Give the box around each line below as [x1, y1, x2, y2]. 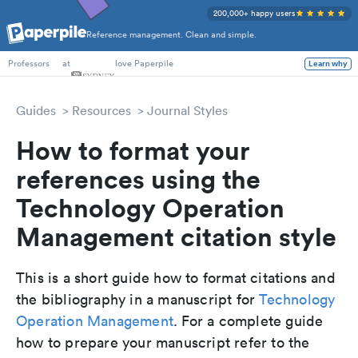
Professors [8, 57, 50, 70]
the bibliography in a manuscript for [16, 290, 260, 308]
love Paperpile [115, 57, 173, 70]
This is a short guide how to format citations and [16, 268, 336, 287]
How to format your [16, 133, 250, 166]
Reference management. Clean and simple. [86, 28, 257, 42]
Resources [72, 102, 131, 118]
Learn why [308, 57, 348, 70]
